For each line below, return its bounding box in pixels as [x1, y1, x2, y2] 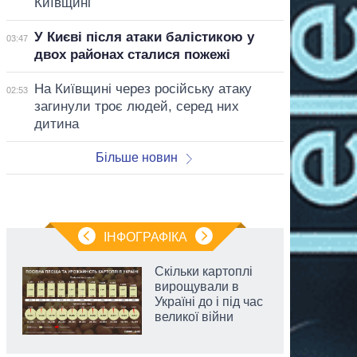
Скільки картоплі [155, 264, 253, 278]
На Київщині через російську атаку [33, 80, 252, 96]
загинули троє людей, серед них [33, 98, 239, 114]
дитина [33, 116, 79, 131]
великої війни [155, 309, 233, 324]
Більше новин [95, 150, 178, 164]
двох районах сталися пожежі [33, 46, 230, 62]
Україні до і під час [155, 294, 263, 308]
